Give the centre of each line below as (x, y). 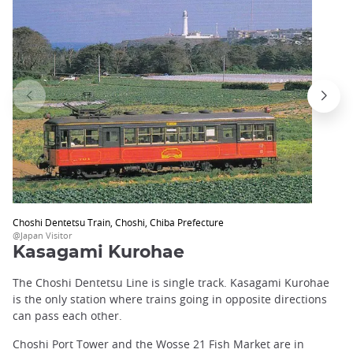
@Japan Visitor (42, 235)
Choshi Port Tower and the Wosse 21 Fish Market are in (158, 344)
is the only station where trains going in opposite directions (170, 299)
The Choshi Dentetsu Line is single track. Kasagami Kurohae (171, 283)
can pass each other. (67, 316)
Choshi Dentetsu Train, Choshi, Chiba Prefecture (118, 222)
